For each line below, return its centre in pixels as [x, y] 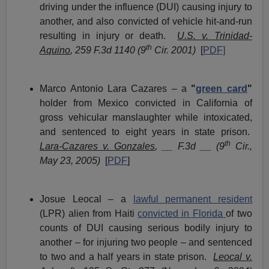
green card [222, 89]
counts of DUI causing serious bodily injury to [146, 228]
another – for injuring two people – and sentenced [146, 243]
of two [239, 214]
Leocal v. [233, 257]
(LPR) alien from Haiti [89, 214]
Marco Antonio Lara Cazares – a [116, 89]
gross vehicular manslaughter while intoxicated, [146, 118]
